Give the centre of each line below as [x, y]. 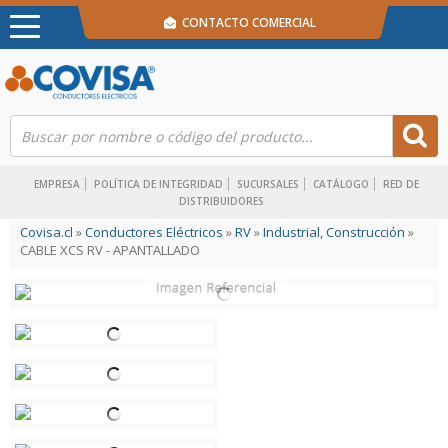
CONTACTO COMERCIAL [246, 22]
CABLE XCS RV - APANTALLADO [110, 250]
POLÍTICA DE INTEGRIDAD [158, 184]
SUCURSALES [268, 184]
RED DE [401, 184]
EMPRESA [57, 184]
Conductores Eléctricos [154, 232]
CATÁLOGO [341, 184]
